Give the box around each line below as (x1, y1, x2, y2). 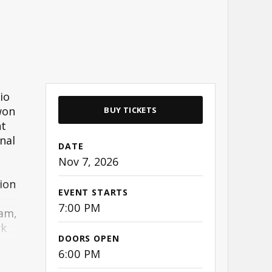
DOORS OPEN (58, 233, 120, 245)
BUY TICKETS (104, 104, 157, 116)
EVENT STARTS (58, 186, 129, 199)
